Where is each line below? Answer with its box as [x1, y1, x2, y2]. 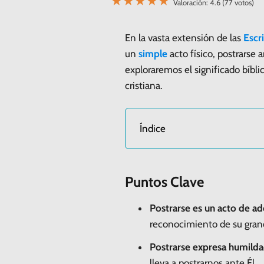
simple [138, 47, 167, 60]
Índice [140, 122, 166, 134]
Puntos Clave [125, 173, 204, 190]
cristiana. [125, 79, 163, 91]
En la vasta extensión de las [125, 31, 243, 44]
